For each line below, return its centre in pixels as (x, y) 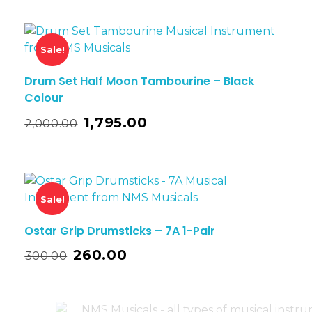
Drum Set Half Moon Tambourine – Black (139, 81)
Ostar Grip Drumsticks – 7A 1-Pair (120, 231)
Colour (44, 98)
